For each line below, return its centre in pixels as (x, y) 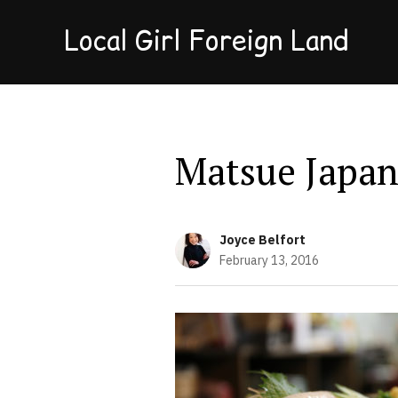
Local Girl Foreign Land (206, 40)
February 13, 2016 (269, 260)
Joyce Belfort (263, 240)
